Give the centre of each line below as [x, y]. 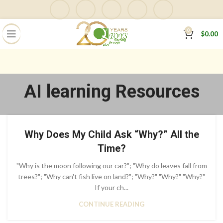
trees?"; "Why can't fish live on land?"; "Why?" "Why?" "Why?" [111, 177]
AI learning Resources [111, 92]
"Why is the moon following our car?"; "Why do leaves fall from [111, 166]
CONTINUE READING [111, 204]
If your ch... [111, 188]
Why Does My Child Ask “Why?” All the [111, 135]
